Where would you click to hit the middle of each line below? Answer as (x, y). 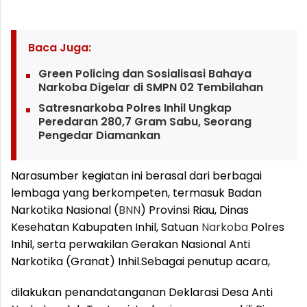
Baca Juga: (59, 48)
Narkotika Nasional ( (65, 210)
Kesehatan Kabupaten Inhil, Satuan (106, 227)
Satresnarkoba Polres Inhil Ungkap (135, 108)
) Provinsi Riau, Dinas (195, 210)
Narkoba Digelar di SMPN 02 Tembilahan (150, 87)
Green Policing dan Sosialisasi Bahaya (145, 74)
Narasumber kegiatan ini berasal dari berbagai (136, 176)
